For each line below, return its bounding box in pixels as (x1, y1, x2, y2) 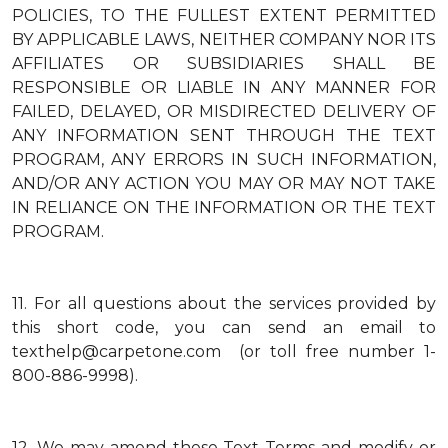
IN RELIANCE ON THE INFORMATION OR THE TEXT (12, 198, 436, 217)
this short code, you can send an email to (12, 318, 436, 337)
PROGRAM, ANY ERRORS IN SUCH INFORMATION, (12, 150, 436, 169)
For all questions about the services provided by (33, 294, 436, 313)
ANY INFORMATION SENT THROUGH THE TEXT (12, 126, 436, 145)
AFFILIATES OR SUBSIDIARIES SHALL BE (12, 54, 436, 73)
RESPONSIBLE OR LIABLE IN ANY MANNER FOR (12, 78, 436, 97)
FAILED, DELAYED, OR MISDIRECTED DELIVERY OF (12, 102, 436, 121)
